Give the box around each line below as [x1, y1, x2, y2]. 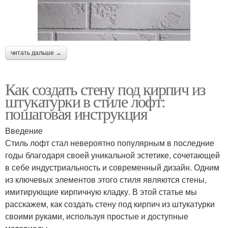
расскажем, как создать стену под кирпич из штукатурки [5, 197, 215, 210]
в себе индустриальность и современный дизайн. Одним [5, 161, 219, 173]
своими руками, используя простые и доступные [5, 210, 188, 222]
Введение [5, 124, 43, 136]
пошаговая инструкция [5, 102, 147, 124]
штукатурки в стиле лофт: [5, 90, 165, 112]
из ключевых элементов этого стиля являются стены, [5, 173, 207, 185]
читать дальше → [11, 49, 62, 56]
